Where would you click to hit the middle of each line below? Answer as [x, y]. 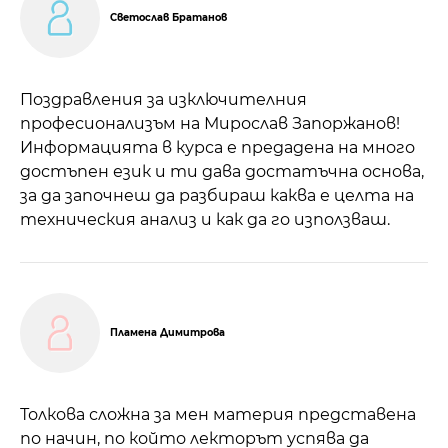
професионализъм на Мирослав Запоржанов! [210, 123]
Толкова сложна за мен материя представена [218, 414]
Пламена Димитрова [167, 332]
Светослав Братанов [168, 17]
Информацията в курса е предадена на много [217, 147]
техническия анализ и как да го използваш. [205, 219]
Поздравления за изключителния [163, 99]
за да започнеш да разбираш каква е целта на [217, 195]
